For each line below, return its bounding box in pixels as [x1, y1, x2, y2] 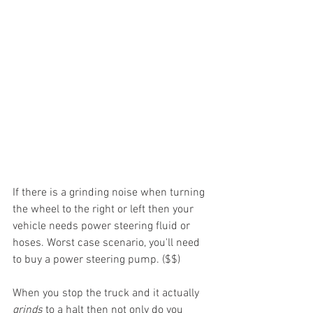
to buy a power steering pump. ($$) [13, 252, 183, 267]
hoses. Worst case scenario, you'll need [13, 235, 203, 250]
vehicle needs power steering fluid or [13, 219, 193, 233]
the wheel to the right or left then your [13, 202, 196, 217]
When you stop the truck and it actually [13, 286, 202, 300]
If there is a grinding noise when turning [13, 185, 208, 200]
